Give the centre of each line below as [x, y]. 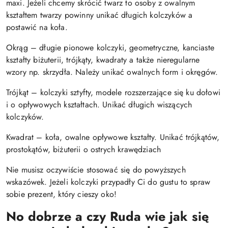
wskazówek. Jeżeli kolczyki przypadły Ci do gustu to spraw [108, 182]
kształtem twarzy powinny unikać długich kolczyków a [99, 15]
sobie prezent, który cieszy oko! [62, 194]
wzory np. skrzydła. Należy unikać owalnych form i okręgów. [112, 72]
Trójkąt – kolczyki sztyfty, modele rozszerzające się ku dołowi [113, 92]
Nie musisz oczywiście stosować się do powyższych [96, 170]
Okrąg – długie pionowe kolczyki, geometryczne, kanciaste [110, 48]
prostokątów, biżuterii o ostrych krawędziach [84, 149]
